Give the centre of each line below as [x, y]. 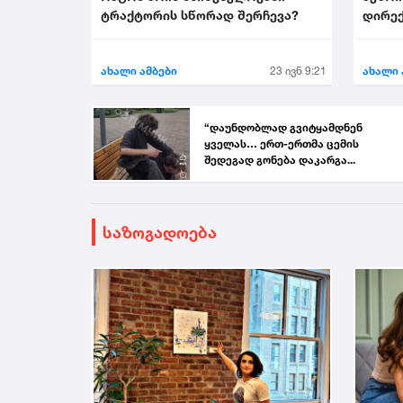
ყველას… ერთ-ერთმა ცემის [281, 143]
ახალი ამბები [139, 70]
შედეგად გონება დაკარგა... [279, 159]
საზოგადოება [160, 232]
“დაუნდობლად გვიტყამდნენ [283, 127]
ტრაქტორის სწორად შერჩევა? [200, 15]
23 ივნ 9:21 [298, 70]
